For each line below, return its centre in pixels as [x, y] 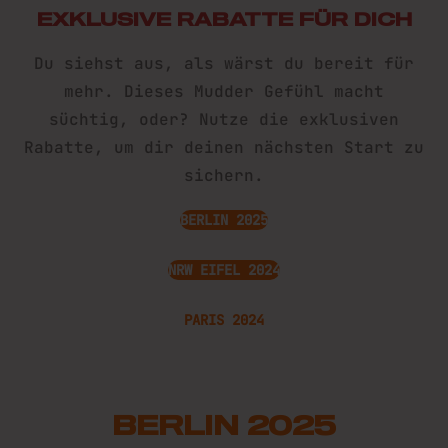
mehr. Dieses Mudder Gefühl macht [224, 91]
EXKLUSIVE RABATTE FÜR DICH [224, 18]
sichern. [224, 175]
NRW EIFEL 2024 [224, 269]
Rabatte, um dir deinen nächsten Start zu [224, 147]
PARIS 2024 [224, 319]
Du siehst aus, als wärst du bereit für [224, 63]
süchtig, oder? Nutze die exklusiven [224, 119]
